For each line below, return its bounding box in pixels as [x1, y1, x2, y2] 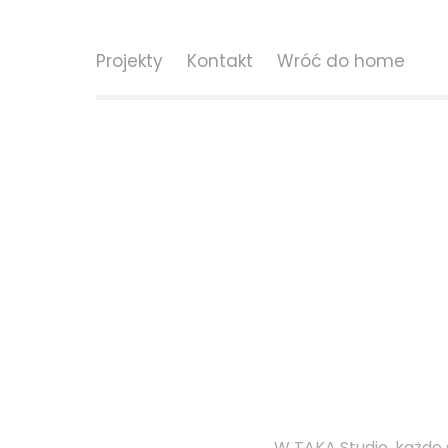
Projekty [96, 48, 163, 77]
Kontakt [187, 48, 253, 77]
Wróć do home [277, 48, 405, 77]
